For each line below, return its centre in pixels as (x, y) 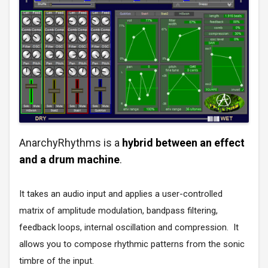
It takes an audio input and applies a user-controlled (121, 194)
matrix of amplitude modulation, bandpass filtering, (118, 210)
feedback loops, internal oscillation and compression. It (129, 227)
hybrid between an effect (183, 142)
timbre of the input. (57, 261)
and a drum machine (69, 159)
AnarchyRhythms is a (71, 142)
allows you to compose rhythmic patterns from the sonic (132, 244)
